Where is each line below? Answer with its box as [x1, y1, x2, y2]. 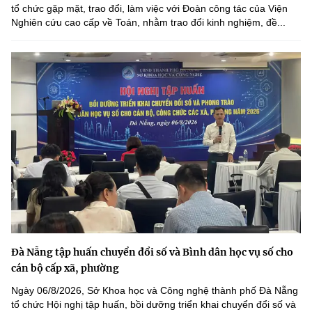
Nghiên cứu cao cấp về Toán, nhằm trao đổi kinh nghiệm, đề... [11, 16, 286, 28]
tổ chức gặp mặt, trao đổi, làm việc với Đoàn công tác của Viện [11, 2, 288, 14]
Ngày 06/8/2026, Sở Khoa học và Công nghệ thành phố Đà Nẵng [11, 284, 298, 296]
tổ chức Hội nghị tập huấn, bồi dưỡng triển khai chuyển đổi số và [11, 298, 296, 310]
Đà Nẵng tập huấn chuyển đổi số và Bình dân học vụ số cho [11, 245, 293, 258]
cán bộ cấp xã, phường [11, 261, 119, 274]
